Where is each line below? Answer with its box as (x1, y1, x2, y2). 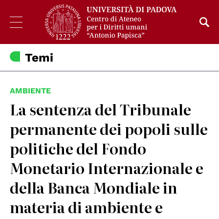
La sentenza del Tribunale (10, 98, 191, 120)
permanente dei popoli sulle (10, 118, 208, 140)
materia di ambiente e (10, 196, 163, 218)
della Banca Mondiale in (10, 176, 177, 198)
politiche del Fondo (10, 137, 146, 159)
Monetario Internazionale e (10, 157, 203, 179)
